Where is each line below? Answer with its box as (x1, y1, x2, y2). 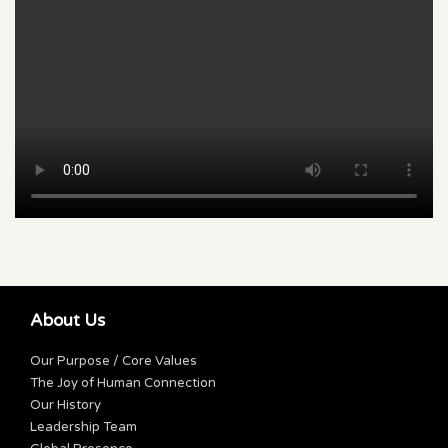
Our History (30, 397, 101, 414)
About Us (30, 310, 105, 332)
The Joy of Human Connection (30, 375, 216, 392)
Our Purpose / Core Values (30, 353, 197, 370)
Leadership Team (30, 419, 137, 436)
